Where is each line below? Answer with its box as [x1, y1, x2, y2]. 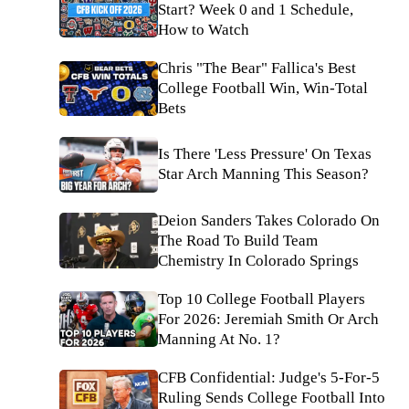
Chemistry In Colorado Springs [158, 251, 359, 269]
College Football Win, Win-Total [158, 79, 368, 97]
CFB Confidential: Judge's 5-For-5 [158, 368, 380, 386]
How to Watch [158, 21, 249, 38]
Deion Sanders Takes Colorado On [158, 211, 380, 229]
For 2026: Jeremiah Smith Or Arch [158, 309, 379, 328]
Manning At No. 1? [158, 330, 280, 348]
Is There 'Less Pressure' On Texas [158, 145, 372, 163]
